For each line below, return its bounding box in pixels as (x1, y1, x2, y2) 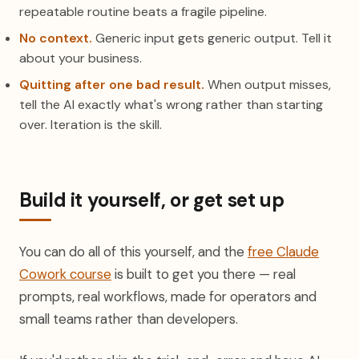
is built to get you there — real (111, 265, 296, 283)
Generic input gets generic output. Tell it (92, 30, 332, 46)
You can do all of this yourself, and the (19, 243, 248, 260)
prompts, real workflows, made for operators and (19, 288, 317, 305)
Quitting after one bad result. (19, 76, 204, 93)
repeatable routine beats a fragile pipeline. (19, 3, 267, 20)
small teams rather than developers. (19, 310, 238, 328)
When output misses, (204, 76, 331, 93)
